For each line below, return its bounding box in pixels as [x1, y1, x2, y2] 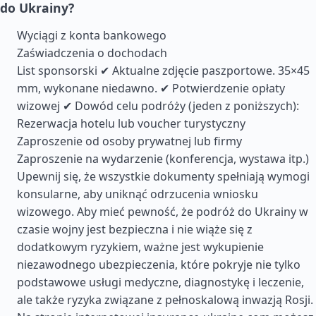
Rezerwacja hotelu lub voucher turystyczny [17, 116, 245, 131]
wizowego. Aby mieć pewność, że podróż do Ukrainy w [17, 204, 308, 219]
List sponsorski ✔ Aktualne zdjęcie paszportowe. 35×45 [17, 63, 310, 78]
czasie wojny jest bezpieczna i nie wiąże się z [17, 221, 253, 237]
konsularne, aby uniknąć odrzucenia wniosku [17, 186, 258, 202]
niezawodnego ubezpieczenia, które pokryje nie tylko [17, 257, 300, 272]
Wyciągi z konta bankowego [17, 28, 166, 43]
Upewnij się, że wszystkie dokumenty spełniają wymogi [17, 169, 310, 184]
